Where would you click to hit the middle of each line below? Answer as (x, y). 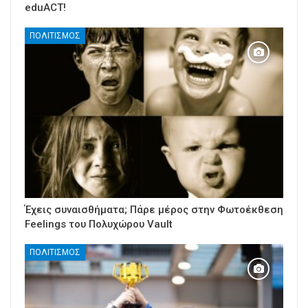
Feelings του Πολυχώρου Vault (99, 224)
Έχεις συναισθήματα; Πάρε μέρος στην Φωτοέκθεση (154, 210)
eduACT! (45, 8)
